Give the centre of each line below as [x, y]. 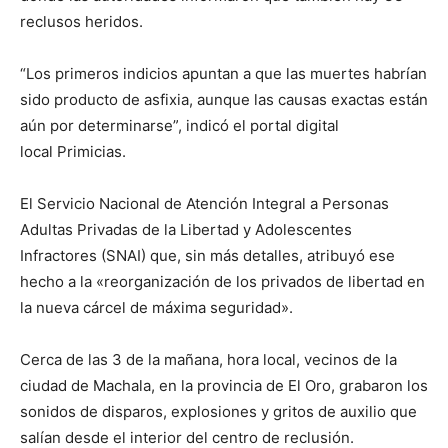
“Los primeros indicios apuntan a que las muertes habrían [223, 74]
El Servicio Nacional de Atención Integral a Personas [204, 204]
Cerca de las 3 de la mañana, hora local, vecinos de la [208, 360]
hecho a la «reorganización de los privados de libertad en [222, 282]
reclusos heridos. [81, 22]
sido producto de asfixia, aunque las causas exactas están [224, 100]
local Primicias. [73, 152]
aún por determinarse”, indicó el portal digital [179, 126]
